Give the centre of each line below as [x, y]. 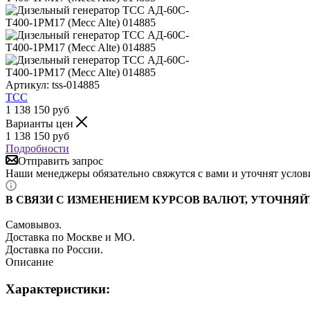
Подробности [37, 148]
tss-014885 [76, 84]
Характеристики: [58, 289]
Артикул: [27, 84]
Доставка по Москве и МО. [70, 237]
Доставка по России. [54, 249]
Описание [29, 262]
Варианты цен [41, 123]
